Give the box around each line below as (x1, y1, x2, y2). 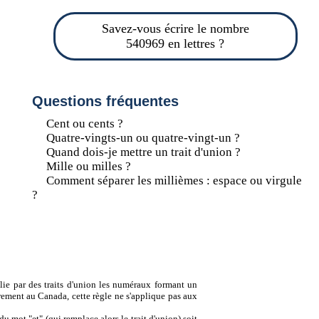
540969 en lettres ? (126, 36, 225, 51)
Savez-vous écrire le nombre (101, 21, 249, 36)
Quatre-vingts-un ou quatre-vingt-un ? (46, 131, 240, 145)
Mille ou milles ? (46, 159, 131, 173)
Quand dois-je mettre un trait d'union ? (46, 145, 241, 159)
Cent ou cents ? (46, 117, 123, 130)
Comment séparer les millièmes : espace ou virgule (46, 174, 302, 187)
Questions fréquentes (31, 93, 179, 109)
